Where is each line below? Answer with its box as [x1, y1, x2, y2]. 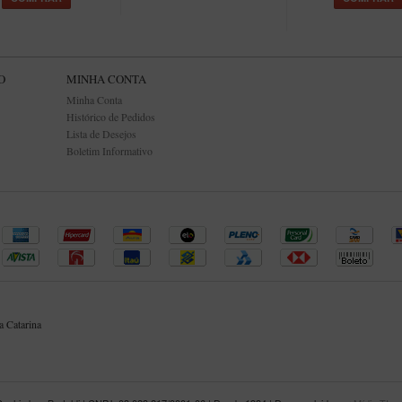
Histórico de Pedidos [66, 109, 155, 124]
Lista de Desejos [66, 127, 136, 141]
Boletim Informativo [66, 144, 153, 158]
